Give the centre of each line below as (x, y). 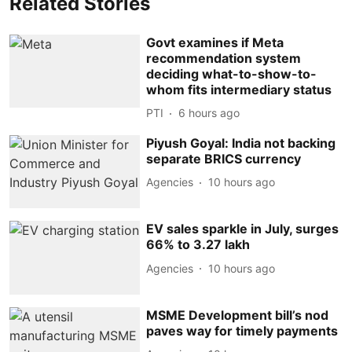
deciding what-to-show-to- (232, 73)
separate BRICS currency (224, 158)
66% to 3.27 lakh (198, 245)
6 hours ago (209, 113)
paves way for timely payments (242, 330)
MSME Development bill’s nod (238, 315)
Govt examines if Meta (215, 42)
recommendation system (224, 58)
